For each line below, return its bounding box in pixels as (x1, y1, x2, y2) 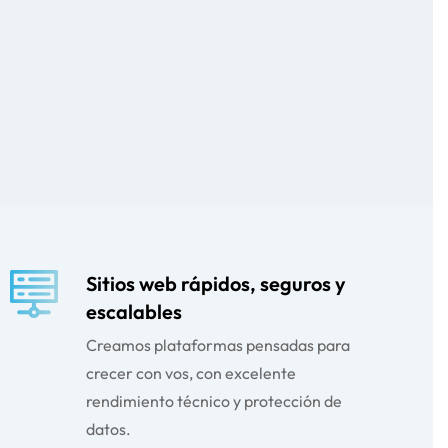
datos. (85, 419, 131, 439)
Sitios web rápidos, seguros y (85, 271, 346, 296)
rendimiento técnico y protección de (85, 391, 342, 411)
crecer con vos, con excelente (85, 363, 296, 383)
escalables (85, 299, 182, 324)
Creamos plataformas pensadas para (85, 335, 350, 355)
